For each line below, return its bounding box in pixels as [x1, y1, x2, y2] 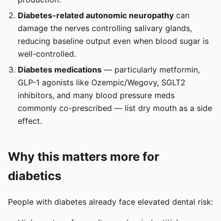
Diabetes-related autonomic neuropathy [18, 10, 174, 21]
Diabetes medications [18, 65, 102, 75]
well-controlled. [18, 49, 76, 59]
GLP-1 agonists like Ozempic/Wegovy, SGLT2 [18, 77, 185, 88]
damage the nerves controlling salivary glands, [18, 23, 192, 34]
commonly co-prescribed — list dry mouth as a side [18, 103, 212, 113]
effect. [18, 116, 42, 126]
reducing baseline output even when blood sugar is [18, 36, 209, 46]
